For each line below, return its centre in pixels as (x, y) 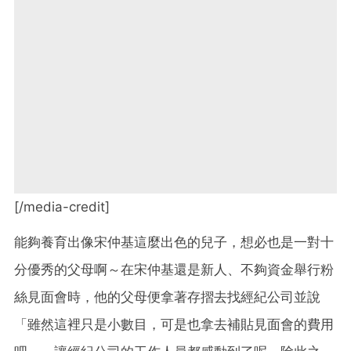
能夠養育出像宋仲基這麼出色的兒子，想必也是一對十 (174, 242)
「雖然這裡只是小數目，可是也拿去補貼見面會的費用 (174, 324)
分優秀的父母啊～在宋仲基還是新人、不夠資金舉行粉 (174, 269)
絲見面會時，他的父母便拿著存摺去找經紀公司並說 (167, 297)
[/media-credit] (62, 206)
